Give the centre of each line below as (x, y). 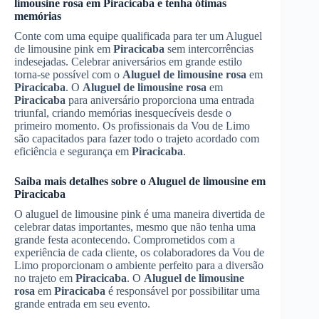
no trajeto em (45, 278)
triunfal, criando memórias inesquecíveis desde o (123, 113)
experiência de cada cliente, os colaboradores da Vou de (139, 252)
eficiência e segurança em (73, 151)
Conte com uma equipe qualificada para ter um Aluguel (138, 36)
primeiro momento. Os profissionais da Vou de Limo (132, 125)
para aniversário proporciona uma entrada (160, 100)
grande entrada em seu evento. (82, 303)
